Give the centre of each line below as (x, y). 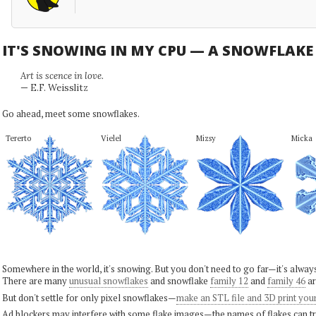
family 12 (229, 281)
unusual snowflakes (108, 281)
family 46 (286, 281)
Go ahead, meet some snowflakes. (71, 113)
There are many (35, 281)
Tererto (18, 138)
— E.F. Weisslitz (54, 88)
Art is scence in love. (62, 76)
